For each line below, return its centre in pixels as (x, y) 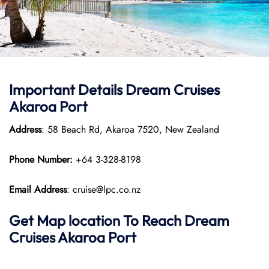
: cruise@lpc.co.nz (104, 189)
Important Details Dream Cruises (114, 89)
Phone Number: (42, 159)
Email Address (38, 189)
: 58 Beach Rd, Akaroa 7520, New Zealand (130, 129)
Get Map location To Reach (97, 220)
